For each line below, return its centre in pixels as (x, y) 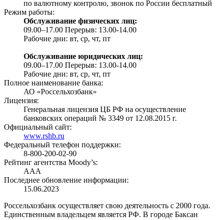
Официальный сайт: (38, 127)
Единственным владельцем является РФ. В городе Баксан (101, 214)
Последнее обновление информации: (66, 180)
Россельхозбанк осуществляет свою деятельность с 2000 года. (107, 205)
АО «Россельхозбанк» (60, 91)
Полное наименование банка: (54, 82)
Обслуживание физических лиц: (80, 21)
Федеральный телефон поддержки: (62, 144)
